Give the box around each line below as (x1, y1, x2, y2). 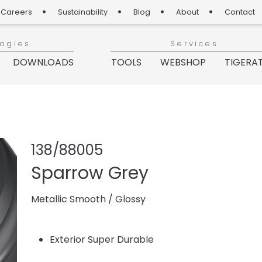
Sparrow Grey (30, 161, 149, 186)
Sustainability (58, 7, 108, 17)
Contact (225, 7, 255, 17)
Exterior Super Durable (49, 233, 154, 247)
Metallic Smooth (30, 192, 106, 206)
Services (170, 39, 218, 49)
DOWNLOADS (13, 55, 74, 69)
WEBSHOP (160, 55, 206, 69)
